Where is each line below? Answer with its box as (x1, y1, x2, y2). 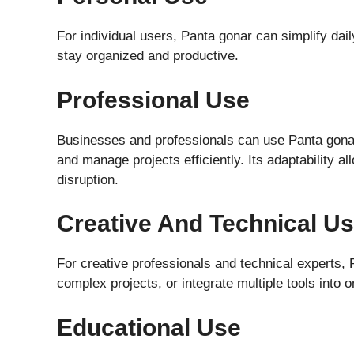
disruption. (57, 171, 119, 187)
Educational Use (57, 314, 241, 341)
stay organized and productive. (57, 48, 239, 64)
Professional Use (57, 86, 250, 113)
